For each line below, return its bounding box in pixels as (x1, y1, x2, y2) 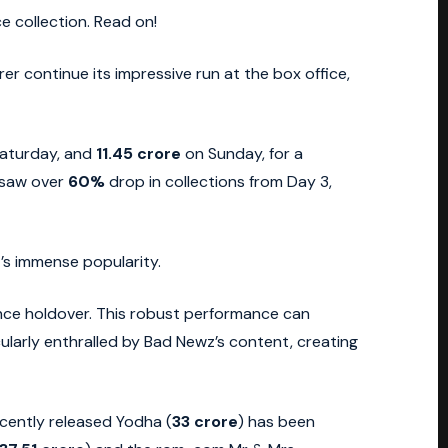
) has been (238, 411, 315, 433)
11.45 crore (96, 143, 181, 165)
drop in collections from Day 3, (105, 171, 332, 193)
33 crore (172, 411, 238, 433)
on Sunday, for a (181, 143, 303, 165)
